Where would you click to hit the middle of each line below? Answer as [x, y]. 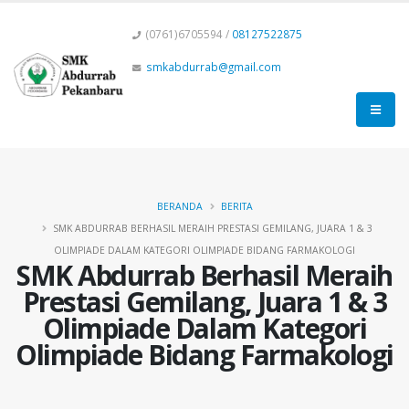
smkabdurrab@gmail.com [214, 67]
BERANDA [179, 206]
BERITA [236, 206]
